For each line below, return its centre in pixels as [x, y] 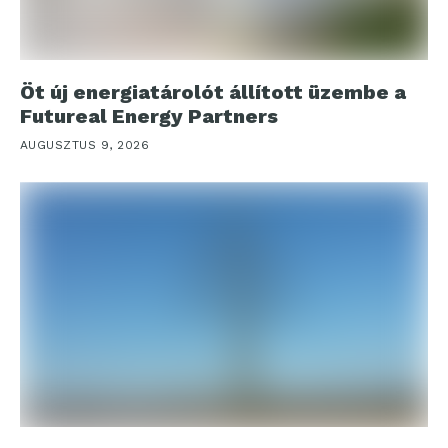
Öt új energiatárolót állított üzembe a [213, 92]
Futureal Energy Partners [149, 116]
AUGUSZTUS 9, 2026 [85, 145]
